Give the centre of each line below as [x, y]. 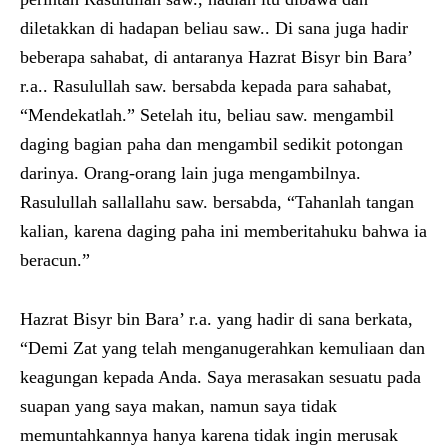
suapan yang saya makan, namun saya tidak [178, 405]
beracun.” [55, 259]
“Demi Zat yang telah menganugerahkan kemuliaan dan [222, 347]
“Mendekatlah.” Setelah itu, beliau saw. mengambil [207, 114]
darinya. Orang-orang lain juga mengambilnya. [190, 172]
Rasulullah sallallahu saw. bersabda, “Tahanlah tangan [217, 201]
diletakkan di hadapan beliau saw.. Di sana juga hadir [214, 27]
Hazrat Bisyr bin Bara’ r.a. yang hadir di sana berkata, [216, 318]
